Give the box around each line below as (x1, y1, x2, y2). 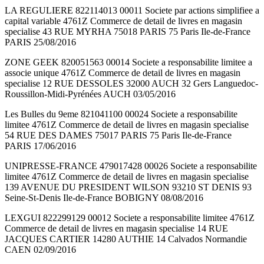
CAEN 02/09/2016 (5, 245, 76, 255)
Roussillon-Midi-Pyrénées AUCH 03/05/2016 (5, 89, 176, 100)
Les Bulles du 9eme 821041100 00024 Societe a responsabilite (5, 109, 237, 120)
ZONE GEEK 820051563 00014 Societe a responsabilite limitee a (5, 57, 252, 68)
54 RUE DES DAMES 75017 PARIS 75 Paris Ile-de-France (5, 130, 232, 141)
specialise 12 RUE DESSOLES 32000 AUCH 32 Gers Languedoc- (5, 78, 258, 89)
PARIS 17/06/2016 (5, 141, 76, 151)
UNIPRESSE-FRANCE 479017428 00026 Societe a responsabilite (5, 161, 257, 171)
